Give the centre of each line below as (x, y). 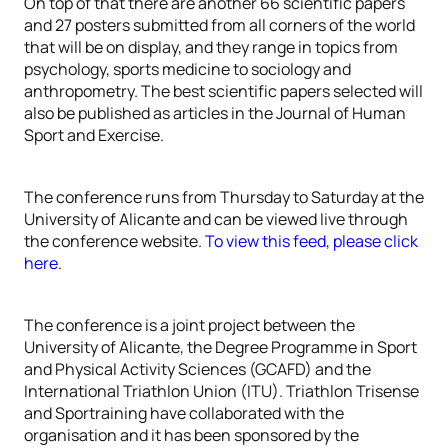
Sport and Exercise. (94, 135)
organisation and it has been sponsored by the (191, 435)
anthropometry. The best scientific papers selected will (223, 91)
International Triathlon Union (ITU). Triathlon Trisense (221, 391)
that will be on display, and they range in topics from (211, 47)
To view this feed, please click (311, 241)
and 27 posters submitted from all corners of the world (219, 25)
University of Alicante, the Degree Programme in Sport (220, 347)
